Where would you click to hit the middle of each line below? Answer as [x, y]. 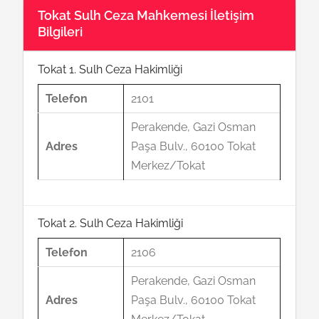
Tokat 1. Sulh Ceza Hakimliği [110, 69]
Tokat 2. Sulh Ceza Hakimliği [111, 223]
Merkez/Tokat [168, 166]
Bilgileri [61, 32]
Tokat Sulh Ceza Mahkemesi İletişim [146, 15]
